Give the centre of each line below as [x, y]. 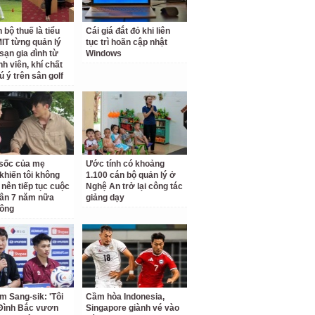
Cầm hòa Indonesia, [126, 297]
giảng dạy [105, 198]
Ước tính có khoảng [126, 164]
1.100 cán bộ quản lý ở [131, 175]
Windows [104, 53]
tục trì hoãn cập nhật [127, 42]
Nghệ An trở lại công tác [135, 186]
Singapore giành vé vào [133, 308]
